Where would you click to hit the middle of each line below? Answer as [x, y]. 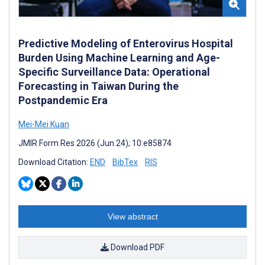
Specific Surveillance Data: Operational [114, 72]
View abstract [132, 216]
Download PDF [137, 247]
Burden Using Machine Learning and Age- [119, 57]
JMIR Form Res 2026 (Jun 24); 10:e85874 [95, 143]
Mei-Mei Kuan [44, 124]
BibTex [125, 162]
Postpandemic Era [63, 100]
